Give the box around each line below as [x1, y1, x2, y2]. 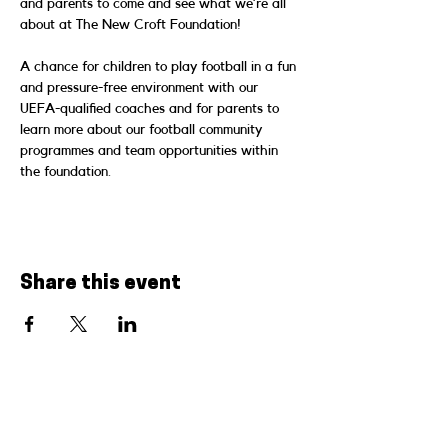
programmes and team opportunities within [20, 143, 282, 158]
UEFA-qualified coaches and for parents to [20, 101, 283, 116]
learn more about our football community [20, 122, 266, 137]
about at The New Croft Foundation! [20, 17, 241, 32]
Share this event [20, 273, 181, 294]
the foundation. [20, 164, 111, 179]
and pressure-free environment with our [20, 80, 262, 95]
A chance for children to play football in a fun [20, 59, 300, 74]
